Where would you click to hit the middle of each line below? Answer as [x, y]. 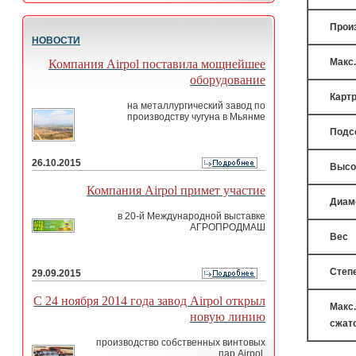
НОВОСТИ [56, 41]
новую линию [228, 317]
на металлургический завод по [196, 106]
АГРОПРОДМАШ [228, 227]
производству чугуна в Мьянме [196, 117]
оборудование [228, 80]
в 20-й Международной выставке [192, 216]
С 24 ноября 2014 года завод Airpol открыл [149, 301]
